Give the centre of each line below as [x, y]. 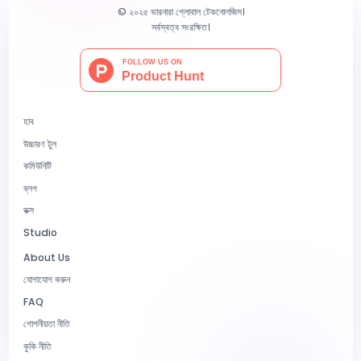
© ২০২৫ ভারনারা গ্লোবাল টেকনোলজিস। [180, 11]
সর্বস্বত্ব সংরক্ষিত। [180, 27]
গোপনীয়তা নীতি [47, 324]
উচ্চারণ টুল [40, 143]
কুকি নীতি [37, 346]
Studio [40, 232]
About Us [47, 257]
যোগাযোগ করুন [47, 279]
